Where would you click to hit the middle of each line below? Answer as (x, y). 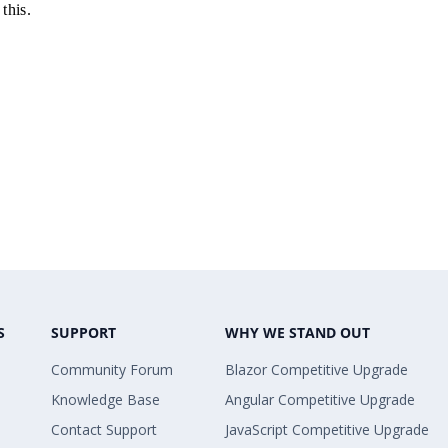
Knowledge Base (106, 399)
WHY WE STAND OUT (298, 332)
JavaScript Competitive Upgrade (327, 429)
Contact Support (104, 429)
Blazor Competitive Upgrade (317, 369)
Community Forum (112, 369)
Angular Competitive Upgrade (320, 399)
